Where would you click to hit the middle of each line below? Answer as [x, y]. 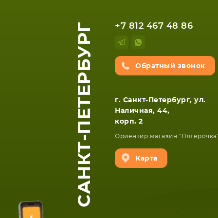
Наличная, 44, [142, 111]
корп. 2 [129, 122]
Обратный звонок [170, 66]
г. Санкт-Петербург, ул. [160, 100]
